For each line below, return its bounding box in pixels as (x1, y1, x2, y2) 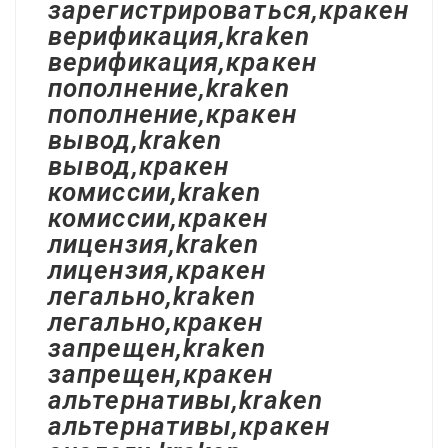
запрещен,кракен (48, 359, 274, 389)
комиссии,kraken (48, 177, 262, 207)
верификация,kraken (48, 21, 310, 51)
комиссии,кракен (48, 203, 269, 233)
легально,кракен (48, 307, 264, 337)
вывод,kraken (48, 125, 223, 155)
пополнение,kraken (48, 73, 290, 103)
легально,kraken (48, 281, 257, 311)
